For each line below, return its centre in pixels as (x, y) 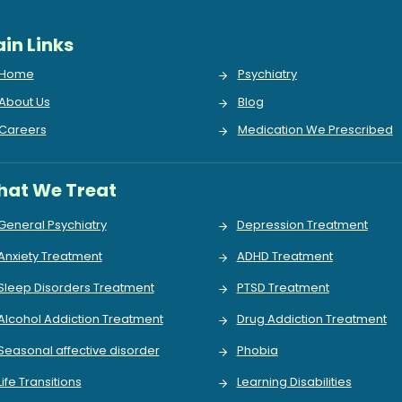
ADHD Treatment (284, 256)
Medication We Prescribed (315, 130)
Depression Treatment (302, 225)
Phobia (257, 350)
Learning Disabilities (294, 382)
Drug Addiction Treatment (311, 319)
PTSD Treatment (283, 288)
